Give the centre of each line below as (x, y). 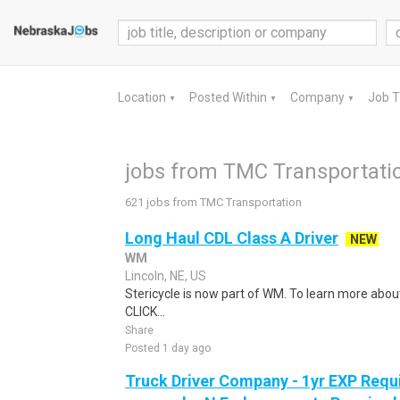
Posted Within (229, 97)
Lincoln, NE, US (166, 276)
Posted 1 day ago (168, 348)
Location (143, 97)
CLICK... (145, 312)
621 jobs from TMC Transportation (213, 202)
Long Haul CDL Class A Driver (232, 238)
